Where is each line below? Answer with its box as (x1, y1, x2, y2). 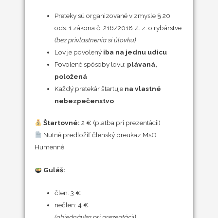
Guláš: (43, 166, 66, 174)
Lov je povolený (54, 48, 103, 56)
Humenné (34, 143, 64, 151)
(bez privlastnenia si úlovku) (54, 36, 136, 44)
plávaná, (127, 60, 157, 68)
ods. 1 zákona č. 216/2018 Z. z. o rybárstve (54, 23, 182, 32)
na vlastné (124, 84, 161, 92)
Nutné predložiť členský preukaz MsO (42, 131, 157, 139)
